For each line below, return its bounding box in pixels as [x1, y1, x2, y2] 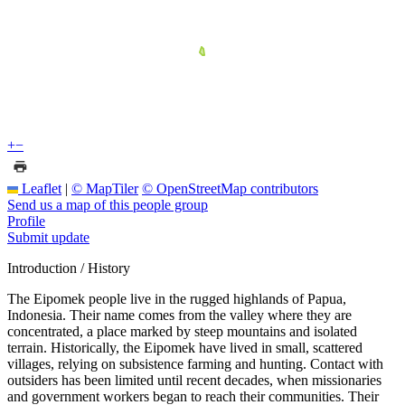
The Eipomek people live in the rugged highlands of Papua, [7, 290, 346, 306]
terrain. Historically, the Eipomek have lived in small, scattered [7, 339, 363, 355]
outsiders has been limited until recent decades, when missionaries [7, 372, 381, 388]
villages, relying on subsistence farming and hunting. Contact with [7, 355, 383, 372]
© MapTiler [71, 180, 138, 196]
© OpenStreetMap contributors [142, 180, 318, 196]
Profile [7, 212, 45, 229]
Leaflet [18, 180, 61, 196]
